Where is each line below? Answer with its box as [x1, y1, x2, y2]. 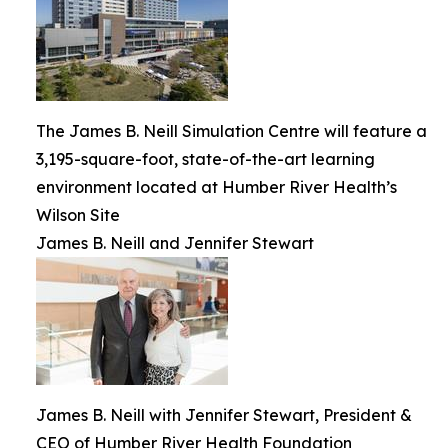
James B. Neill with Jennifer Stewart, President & [36, 404, 412, 425]
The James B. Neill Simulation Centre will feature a [36, 120, 427, 141]
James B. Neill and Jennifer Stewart [36, 232, 314, 253]
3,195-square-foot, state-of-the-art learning [36, 148, 375, 169]
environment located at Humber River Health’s [36, 176, 397, 197]
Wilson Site [36, 204, 120, 225]
